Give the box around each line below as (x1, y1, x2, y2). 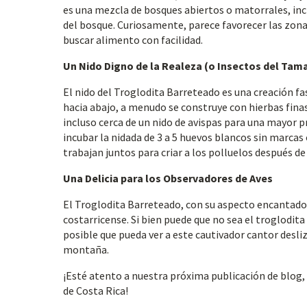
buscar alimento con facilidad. (63, 33, 203, 47)
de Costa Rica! (63, 284, 128, 297)
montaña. (63, 243, 109, 256)
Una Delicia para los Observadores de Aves (63, 171, 273, 185)
